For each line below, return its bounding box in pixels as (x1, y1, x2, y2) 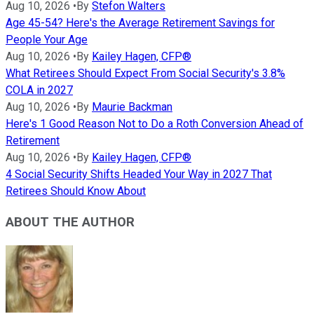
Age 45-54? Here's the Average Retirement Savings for (6, 15, 275, 29)
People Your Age (6, 32, 88, 46)
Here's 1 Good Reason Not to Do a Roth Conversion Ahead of (6, 116, 303, 130)
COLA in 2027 (6, 83, 73, 97)
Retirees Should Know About (6, 184, 146, 198)
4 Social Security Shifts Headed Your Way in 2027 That (6, 167, 272, 181)
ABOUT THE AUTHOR (6, 214, 135, 231)
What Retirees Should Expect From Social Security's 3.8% (6, 66, 285, 80)
